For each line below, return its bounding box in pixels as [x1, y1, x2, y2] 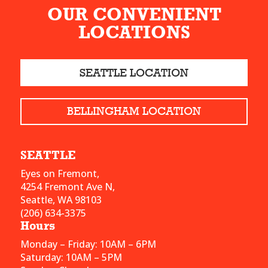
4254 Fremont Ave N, [20, 179, 115, 193]
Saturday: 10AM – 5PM [20, 250, 122, 264]
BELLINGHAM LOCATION [67, 105, 201, 118]
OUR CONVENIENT [47, 3, 221, 26]
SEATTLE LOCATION [80, 66, 188, 79]
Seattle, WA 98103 [20, 193, 102, 206]
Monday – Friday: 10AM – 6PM [20, 237, 156, 251]
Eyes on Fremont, [20, 166, 99, 180]
